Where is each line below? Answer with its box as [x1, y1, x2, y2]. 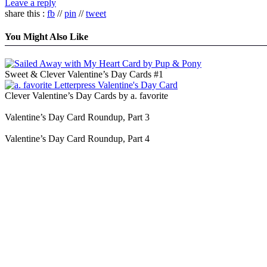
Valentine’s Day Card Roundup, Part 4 [5, 133, 150, 144]
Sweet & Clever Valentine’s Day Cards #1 [5, 69, 163, 80]
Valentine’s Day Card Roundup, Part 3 [5, 112, 150, 123]
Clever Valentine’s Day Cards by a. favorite [5, 91, 168, 101]
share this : [5, 8, 47, 18]
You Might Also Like [5, 31, 88, 42]
